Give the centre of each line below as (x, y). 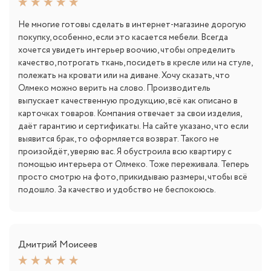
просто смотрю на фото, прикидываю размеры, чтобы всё (133, 177)
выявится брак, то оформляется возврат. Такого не (119, 139)
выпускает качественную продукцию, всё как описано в (128, 101)
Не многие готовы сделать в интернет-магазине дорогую (132, 24)
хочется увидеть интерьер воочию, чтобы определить (127, 50)
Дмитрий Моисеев (58, 244)
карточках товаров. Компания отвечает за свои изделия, (130, 113)
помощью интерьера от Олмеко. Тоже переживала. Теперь (134, 164)
